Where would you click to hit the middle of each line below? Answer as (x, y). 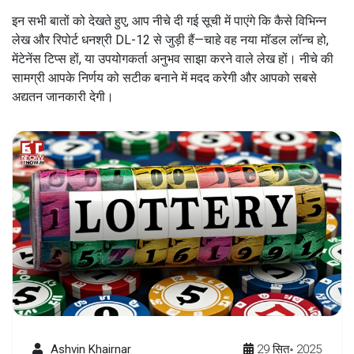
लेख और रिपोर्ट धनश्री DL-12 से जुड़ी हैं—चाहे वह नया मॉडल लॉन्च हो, (170, 40)
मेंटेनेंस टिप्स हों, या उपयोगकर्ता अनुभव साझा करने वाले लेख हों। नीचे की (173, 58)
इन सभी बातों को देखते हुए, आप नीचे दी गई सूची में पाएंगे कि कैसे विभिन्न (169, 21)
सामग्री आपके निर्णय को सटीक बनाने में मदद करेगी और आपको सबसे (164, 77)
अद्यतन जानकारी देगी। (63, 96)
